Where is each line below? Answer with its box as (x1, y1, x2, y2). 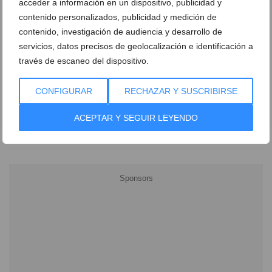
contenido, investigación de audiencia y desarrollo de (19, 26, 222, 36)
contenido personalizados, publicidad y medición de (19, 12, 217, 22)
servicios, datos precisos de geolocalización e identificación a (19, 41, 253, 51)
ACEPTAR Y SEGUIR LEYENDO (74, 112, 198, 123)
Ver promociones (17, 68, 67, 76)
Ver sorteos (17, 92, 51, 100)
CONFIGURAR (35, 86, 92, 96)
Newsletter (17, 115, 49, 123)
